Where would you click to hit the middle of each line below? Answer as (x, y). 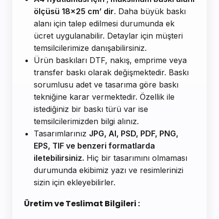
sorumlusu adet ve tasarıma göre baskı (106, 85)
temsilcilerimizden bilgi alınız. (86, 121)
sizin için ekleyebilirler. (75, 183)
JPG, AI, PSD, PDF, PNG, (134, 134)
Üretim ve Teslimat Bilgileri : (82, 204)
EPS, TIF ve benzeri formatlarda (94, 146)
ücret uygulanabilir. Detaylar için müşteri (108, 36)
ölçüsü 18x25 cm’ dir (74, 11)
